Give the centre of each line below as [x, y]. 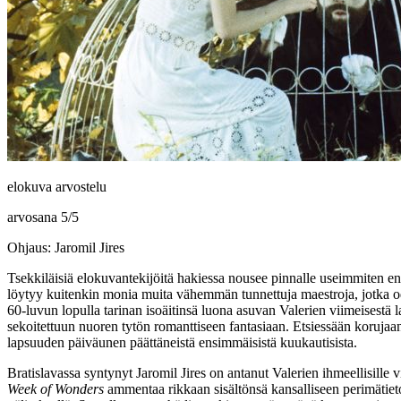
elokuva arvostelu [57, 186]
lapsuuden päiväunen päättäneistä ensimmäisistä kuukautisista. [182, 342]
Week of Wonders [55, 388]
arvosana [34, 217]
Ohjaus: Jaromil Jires [66, 247]
